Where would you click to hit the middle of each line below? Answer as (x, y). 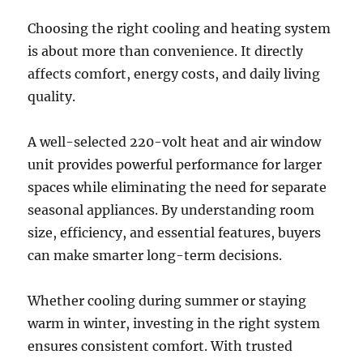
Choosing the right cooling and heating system (179, 29)
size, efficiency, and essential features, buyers (175, 233)
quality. (52, 97)
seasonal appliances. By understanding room (171, 210)
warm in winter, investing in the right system (174, 324)
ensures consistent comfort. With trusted (160, 346)
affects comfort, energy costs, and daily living (174, 74)
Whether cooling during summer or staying (167, 301)
